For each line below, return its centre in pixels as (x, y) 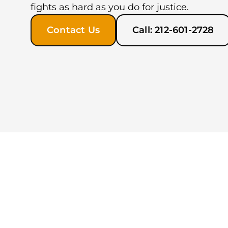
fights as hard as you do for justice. (110, 7)
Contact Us (73, 30)
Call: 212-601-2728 (173, 30)
